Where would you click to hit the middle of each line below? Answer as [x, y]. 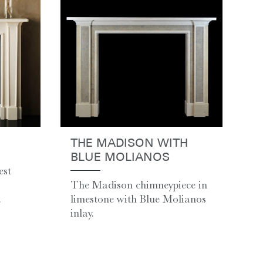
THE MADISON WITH [129, 144]
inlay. [82, 213]
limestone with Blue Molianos [138, 199]
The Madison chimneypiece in [139, 185]
